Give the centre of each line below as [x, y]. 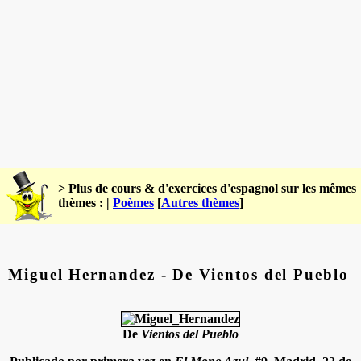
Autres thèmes [200, 203]
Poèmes [133, 203]
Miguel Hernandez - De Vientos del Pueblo [178, 274]
